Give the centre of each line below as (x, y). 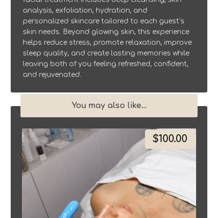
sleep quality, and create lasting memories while (106, 54)
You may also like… (109, 106)
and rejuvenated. (52, 75)
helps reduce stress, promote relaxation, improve (108, 43)
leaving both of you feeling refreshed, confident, (106, 64)
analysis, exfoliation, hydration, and (85, 11)
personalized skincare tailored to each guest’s (104, 21)
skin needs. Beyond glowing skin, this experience (106, 32)
